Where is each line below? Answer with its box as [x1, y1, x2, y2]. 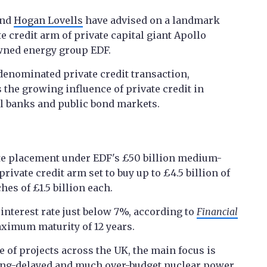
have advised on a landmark [83, 14, 220, 27]
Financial [197, 206, 238, 218]
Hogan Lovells [14, 14, 83, 27]
